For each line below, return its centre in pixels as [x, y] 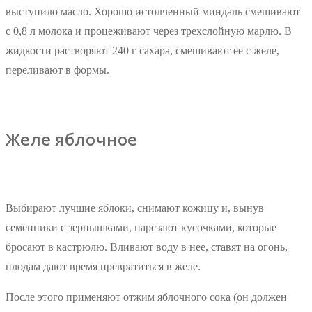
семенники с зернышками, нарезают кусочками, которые [141, 227]
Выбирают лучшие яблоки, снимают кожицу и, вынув [135, 208]
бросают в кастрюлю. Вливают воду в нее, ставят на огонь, [147, 247]
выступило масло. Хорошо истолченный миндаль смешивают [153, 11]
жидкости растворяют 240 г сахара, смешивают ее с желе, [142, 50]
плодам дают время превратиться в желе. [103, 266]
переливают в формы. [57, 70]
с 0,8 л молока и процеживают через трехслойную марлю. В [149, 31]
